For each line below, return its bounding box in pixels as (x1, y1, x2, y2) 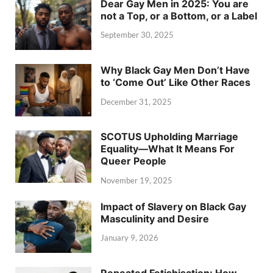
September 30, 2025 (101, 30, 174, 40)
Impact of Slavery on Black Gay (101, 200, 246, 213)
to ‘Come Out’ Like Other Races (101, 76, 250, 88)
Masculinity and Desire (101, 212, 209, 225)
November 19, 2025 (101, 175, 172, 185)
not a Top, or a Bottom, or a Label (101, 9, 257, 22)
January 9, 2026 (101, 233, 158, 243)
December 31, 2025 (101, 96, 172, 107)
